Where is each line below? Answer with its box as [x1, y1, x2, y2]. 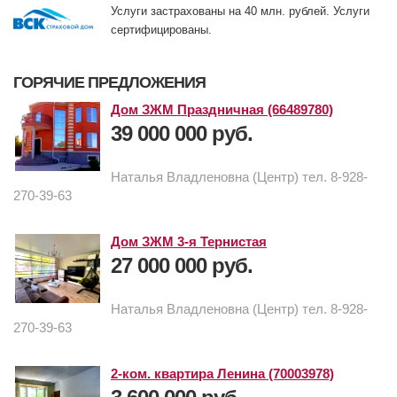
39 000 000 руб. [111, 121, 253, 146]
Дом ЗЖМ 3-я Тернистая [111, 234, 267, 250]
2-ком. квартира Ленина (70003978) [111, 366, 334, 382]
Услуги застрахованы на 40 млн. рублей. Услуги [111, 4, 370, 19]
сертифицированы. [111, 23, 212, 37]
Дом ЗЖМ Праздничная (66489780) [111, 102, 333, 118]
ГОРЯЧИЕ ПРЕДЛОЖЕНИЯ [13, 74, 206, 92]
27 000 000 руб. [111, 253, 253, 278]
